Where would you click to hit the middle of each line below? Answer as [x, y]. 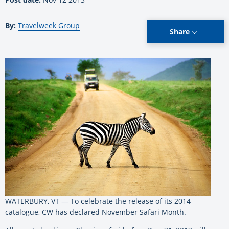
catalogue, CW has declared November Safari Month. [96, 212]
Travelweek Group [49, 25]
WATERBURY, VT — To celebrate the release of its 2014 [98, 201]
